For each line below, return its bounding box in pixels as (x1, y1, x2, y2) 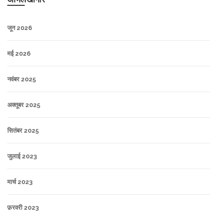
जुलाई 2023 (7, 153, 37, 160)
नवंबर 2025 (7, 76, 36, 83)
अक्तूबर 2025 (7, 101, 40, 108)
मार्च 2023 (7, 178, 32, 186)
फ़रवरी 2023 (7, 204, 39, 211)
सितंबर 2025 (7, 127, 39, 134)
